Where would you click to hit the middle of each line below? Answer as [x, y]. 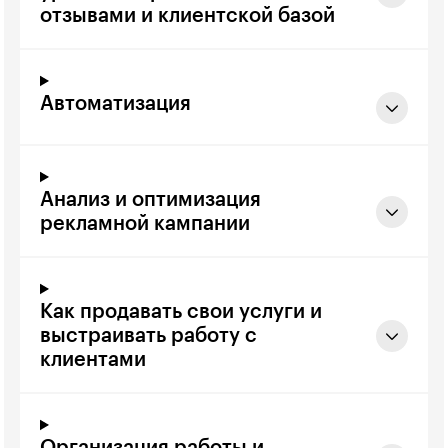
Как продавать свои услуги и [181, 312]
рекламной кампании [145, 224]
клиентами [93, 360]
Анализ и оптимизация [150, 200]
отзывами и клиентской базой [187, 16]
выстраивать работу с [148, 336]
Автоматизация [115, 104]
